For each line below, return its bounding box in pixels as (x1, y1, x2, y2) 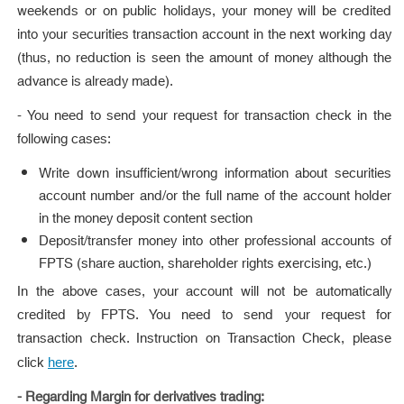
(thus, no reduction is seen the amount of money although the (17, 46, 391, 71)
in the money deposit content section (39, 207, 252, 232)
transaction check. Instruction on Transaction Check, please (17, 326, 391, 352)
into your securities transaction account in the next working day (17, 23, 391, 48)
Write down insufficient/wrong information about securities (39, 161, 391, 187)
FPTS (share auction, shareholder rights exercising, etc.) (39, 252, 372, 277)
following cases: (17, 127, 111, 152)
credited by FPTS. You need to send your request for (17, 303, 391, 328)
